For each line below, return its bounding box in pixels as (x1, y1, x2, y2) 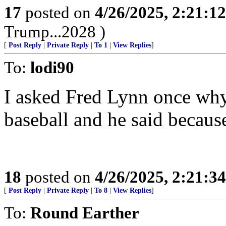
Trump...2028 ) (4, 22, 105, 41)
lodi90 (30, 58, 74, 77)
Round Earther (30, 203, 139, 222)
